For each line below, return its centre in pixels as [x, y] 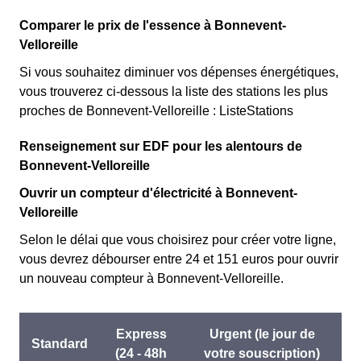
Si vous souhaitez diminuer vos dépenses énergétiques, [179, 72]
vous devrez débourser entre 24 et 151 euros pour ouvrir [179, 259]
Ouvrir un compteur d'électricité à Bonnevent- [158, 193]
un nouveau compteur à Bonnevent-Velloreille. [151, 278]
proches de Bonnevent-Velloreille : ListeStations [156, 111]
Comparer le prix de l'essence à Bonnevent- [153, 25]
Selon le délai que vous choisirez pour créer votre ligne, [178, 240]
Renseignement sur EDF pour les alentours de [161, 146]
